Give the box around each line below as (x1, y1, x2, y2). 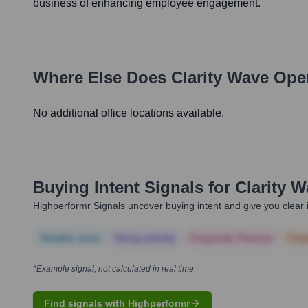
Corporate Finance (190, 232, 272, 244)
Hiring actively (115, 232, 175, 244)
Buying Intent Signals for (33, 178, 230, 197)
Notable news (41, 232, 100, 244)
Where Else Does (33, 68, 171, 87)
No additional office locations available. (33, 107, 224, 120)
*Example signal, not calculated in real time (33, 264, 194, 274)
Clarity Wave (171, 68, 269, 87)
